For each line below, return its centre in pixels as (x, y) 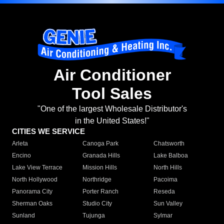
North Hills (167, 168)
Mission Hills (100, 168)
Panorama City (32, 192)
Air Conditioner (112, 75)
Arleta (20, 144)
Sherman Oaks (32, 204)
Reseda (164, 192)
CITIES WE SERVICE (48, 131)
